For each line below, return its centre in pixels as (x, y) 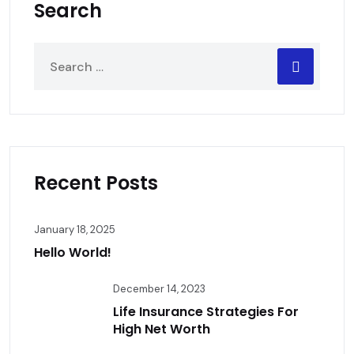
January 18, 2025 (75, 230)
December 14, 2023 (159, 289)
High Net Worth (162, 329)
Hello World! (73, 252)
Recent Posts (96, 183)
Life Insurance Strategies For (206, 312)
